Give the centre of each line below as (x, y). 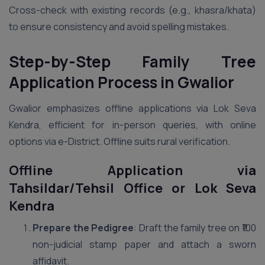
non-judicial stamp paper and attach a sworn (144, 244)
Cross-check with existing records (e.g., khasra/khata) (132, 10)
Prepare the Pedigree (83, 228)
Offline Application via (132, 170)
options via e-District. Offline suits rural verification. (119, 141)
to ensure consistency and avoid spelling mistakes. (119, 27)
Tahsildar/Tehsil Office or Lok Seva (132, 188)
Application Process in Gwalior (122, 82)
